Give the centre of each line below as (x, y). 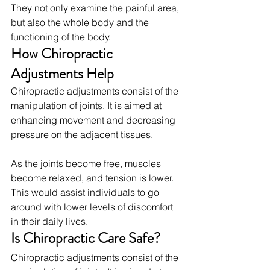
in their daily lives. (49, 221)
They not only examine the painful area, (96, 8)
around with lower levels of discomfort (93, 206)
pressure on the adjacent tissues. (82, 134)
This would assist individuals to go (86, 192)
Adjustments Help (62, 73)
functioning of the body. (61, 36)
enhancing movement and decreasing (94, 120)
